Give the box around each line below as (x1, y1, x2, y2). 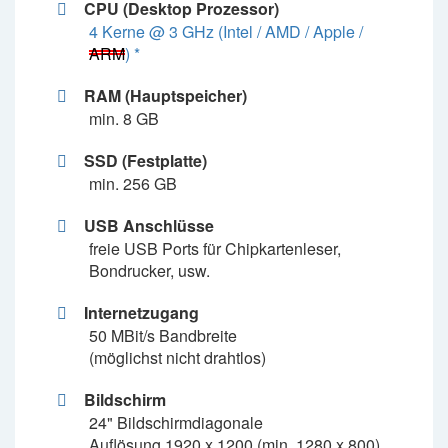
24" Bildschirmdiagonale (88, 411, 263, 434)
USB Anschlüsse (83, 214, 214, 237)
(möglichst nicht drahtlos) (88, 346, 266, 369)
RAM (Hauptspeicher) (83, 84, 247, 107)
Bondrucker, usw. (88, 259, 210, 282)
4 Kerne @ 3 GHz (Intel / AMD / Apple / (88, 20, 363, 43)
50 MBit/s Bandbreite (88, 324, 237, 347)
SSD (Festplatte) (83, 149, 207, 172)
